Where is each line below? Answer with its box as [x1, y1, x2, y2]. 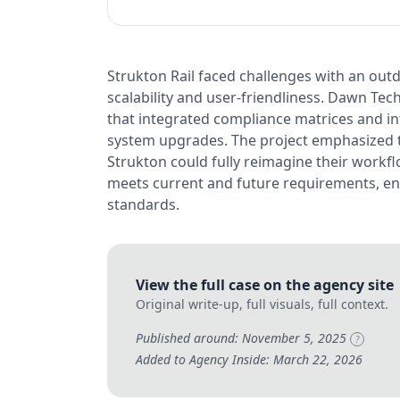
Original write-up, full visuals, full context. [136, 296, 388, 312]
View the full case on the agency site [136, 275, 394, 295]
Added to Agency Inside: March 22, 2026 [136, 351, 362, 368]
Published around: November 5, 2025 [136, 329, 350, 346]
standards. [107, 195, 179, 214]
